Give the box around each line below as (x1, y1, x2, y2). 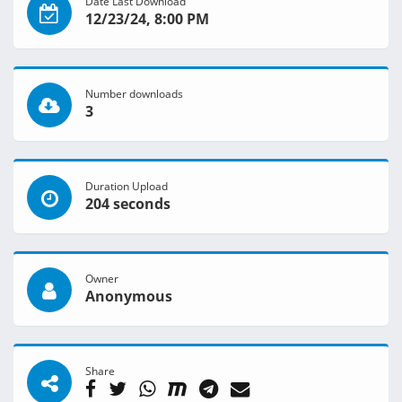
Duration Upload (85, 179, 168, 194)
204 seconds (85, 194, 170, 214)
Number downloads (85, 86, 183, 101)
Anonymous (85, 286, 172, 307)
